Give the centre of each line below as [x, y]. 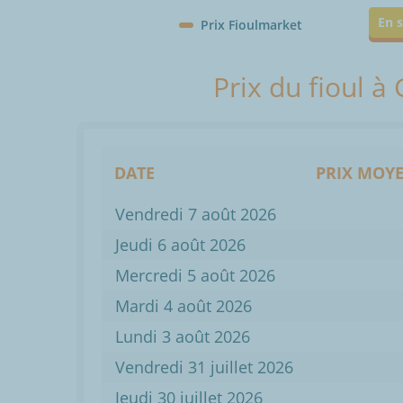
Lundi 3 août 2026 [183, 337]
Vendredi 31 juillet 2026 [204, 367]
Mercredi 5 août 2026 [195, 276]
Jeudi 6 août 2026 [180, 245]
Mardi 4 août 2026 [184, 306]
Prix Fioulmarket [251, 24]
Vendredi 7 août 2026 [196, 215]
